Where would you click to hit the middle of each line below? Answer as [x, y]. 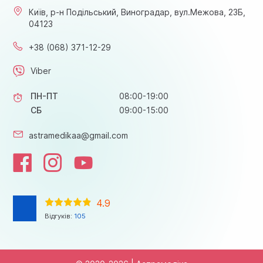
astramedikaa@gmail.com [79, 136]
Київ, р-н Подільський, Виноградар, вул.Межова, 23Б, [137, 12]
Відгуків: [60, 216]
